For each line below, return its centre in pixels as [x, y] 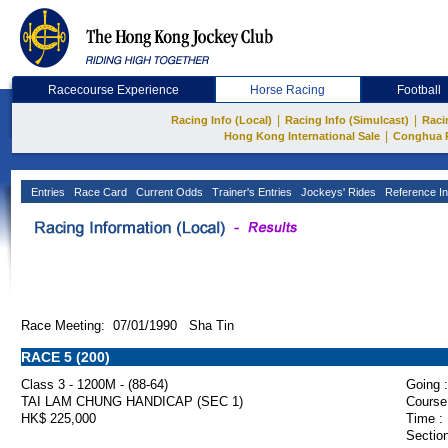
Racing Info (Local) [221, 120]
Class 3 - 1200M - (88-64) [94, 384]
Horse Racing [288, 90]
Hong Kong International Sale [301, 136]
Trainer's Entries [250, 192]
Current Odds [168, 192]
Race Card [99, 192]
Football [419, 90]
